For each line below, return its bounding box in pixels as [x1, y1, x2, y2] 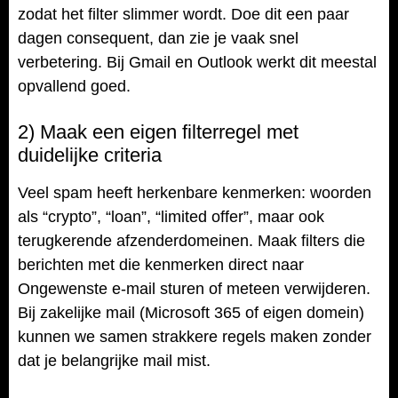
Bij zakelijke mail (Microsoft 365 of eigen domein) [18, 303, 364, 322]
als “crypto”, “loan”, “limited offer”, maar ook [18, 207, 324, 226]
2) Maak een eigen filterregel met [18, 120, 298, 143]
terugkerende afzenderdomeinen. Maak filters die [18, 231, 365, 250]
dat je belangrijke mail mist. [18, 351, 211, 370]
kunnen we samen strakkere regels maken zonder [18, 327, 371, 346]
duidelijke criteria [18, 143, 162, 166]
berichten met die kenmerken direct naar [18, 255, 304, 274]
